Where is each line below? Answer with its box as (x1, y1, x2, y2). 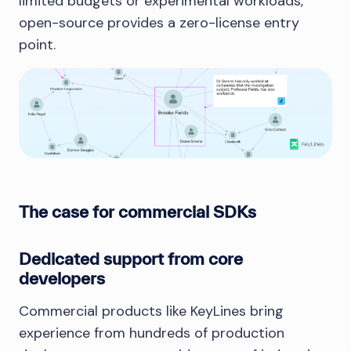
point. (19, 35, 56, 55)
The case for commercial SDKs (19, 201, 256, 221)
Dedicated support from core (19, 248, 243, 268)
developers (19, 268, 105, 288)
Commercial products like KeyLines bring (19, 301, 284, 320)
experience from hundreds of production (19, 323, 284, 342)
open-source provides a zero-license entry (19, 13, 299, 33)
